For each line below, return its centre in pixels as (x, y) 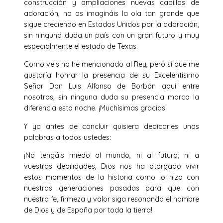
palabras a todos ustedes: (67, 137)
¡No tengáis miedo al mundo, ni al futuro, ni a (111, 155)
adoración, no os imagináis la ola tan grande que (111, 14)
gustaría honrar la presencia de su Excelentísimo (111, 75)
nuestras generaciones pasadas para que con (111, 188)
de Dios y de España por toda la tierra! (88, 210)
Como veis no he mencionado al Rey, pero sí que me (111, 64)
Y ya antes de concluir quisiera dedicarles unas (111, 126)
